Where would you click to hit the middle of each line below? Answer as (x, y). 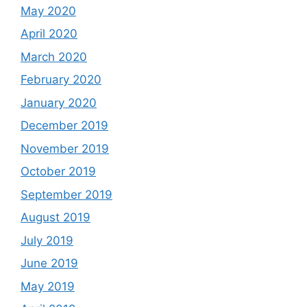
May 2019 (48, 286)
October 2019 (58, 171)
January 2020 (59, 102)
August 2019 (56, 217)
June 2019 (49, 263)
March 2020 (54, 57)
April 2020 (49, 34)
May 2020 (48, 11)
